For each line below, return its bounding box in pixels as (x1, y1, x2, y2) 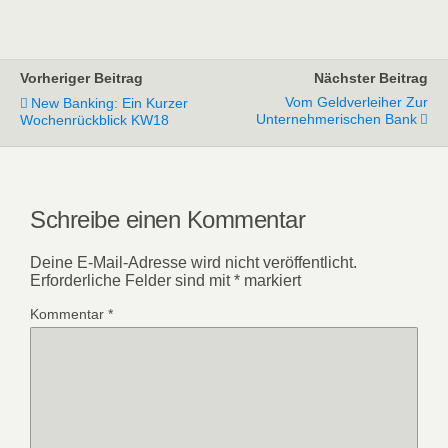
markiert (240, 272, 301, 290)
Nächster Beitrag (314, 69, 428, 86)
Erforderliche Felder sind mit (30, 272, 234, 290)
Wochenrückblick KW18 (20, 111, 169, 128)
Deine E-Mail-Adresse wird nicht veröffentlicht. (30, 254, 357, 272)
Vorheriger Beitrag (20, 69, 143, 86)
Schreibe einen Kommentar (30, 206, 306, 234)
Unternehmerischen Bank (256, 110, 417, 127)
